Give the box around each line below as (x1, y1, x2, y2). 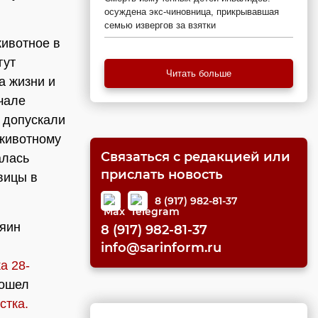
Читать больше (166, 68, 231, 79)
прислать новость (101, 167, 223, 182)
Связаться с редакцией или (101, 149, 290, 165)
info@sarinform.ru (101, 240, 221, 256)
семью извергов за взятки (104, 20, 216, 31)
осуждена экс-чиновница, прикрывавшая (104, 6, 279, 17)
